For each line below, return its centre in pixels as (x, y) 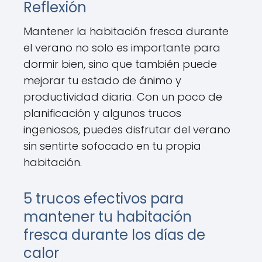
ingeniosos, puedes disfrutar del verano (127, 130)
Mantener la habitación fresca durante (126, 31)
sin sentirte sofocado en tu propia (112, 146)
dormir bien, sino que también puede (120, 64)
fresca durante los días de (114, 235)
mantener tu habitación (108, 217)
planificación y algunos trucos (102, 113)
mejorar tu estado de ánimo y (102, 80)
